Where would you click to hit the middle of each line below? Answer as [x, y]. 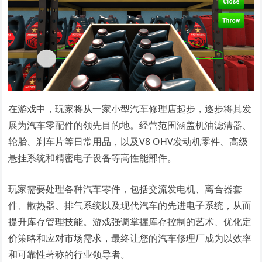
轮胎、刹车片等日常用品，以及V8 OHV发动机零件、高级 [128, 141]
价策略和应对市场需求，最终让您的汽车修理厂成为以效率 [130, 238]
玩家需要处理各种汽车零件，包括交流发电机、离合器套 [125, 189]
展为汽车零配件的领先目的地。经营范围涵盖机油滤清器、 [130, 125]
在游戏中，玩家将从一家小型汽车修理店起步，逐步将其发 [130, 108]
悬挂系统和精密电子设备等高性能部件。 [93, 158]
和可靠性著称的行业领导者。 [69, 254]
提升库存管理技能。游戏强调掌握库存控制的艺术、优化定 [130, 221]
